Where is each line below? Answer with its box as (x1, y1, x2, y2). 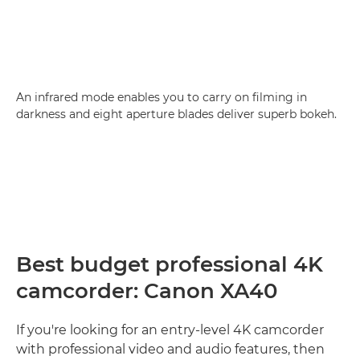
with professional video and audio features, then (16, 341, 325, 357)
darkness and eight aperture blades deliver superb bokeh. (16, 106, 337, 121)
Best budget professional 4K (16, 251, 323, 277)
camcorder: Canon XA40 (16, 277, 278, 304)
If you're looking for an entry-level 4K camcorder (16, 321, 324, 337)
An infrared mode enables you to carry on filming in (16, 89, 307, 104)
